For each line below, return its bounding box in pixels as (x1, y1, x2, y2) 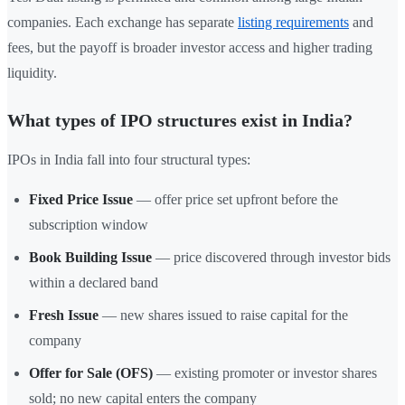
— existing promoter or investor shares (153, 365, 377, 381)
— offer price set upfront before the (133, 192, 338, 208)
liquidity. (7, 65, 57, 81)
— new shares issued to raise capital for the (99, 307, 348, 324)
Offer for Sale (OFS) (29, 365, 153, 381)
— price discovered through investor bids (152, 250, 391, 266)
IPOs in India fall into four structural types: (7, 152, 250, 168)
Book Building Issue (29, 250, 152, 266)
